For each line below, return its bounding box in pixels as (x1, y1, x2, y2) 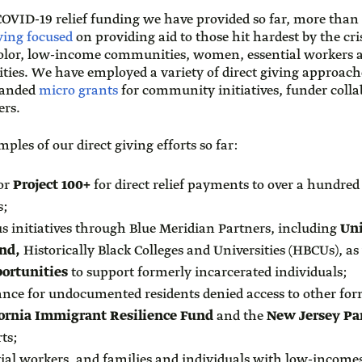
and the (213, 308, 267, 325)
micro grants (39, 82, 118, 99)
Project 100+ (10, 177, 90, 194)
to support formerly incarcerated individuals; (68, 264, 347, 281)
